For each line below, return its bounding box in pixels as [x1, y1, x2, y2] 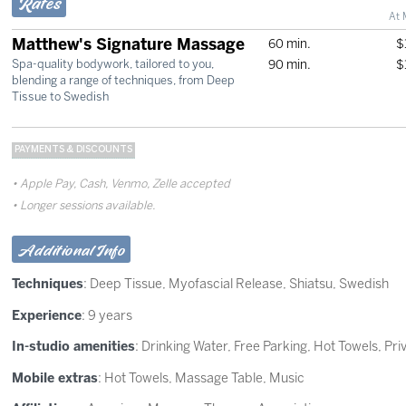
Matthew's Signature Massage [12, 34, 246, 53]
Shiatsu [289, 275, 333, 293]
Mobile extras [12, 369, 99, 386]
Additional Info [17, 240, 126, 260]
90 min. [267, 57, 311, 72]
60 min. [267, 35, 311, 51]
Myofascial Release [169, 275, 284, 293]
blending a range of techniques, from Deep [12, 73, 236, 88]
